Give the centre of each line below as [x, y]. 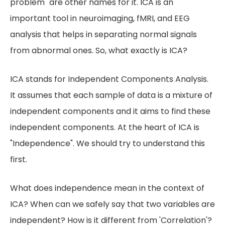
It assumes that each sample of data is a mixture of [111, 95]
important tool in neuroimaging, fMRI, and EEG [100, 18]
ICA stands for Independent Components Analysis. [109, 79]
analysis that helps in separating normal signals [103, 34]
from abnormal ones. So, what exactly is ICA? [99, 50]
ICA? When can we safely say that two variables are [113, 204]
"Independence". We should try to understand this [107, 143]
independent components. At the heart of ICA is [105, 127]
